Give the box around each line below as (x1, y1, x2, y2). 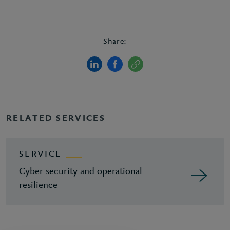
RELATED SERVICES (6, 114, 105, 123)
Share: (103, 37, 127, 46)
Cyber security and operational (19, 167, 142, 177)
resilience (19, 181, 57, 190)
